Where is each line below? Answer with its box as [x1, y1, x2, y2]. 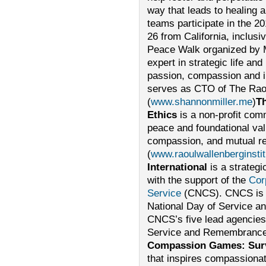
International [147, 161, 207, 173]
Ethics [147, 109, 177, 121]
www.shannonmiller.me [150, 96, 252, 108]
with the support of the [147, 174, 249, 186]
